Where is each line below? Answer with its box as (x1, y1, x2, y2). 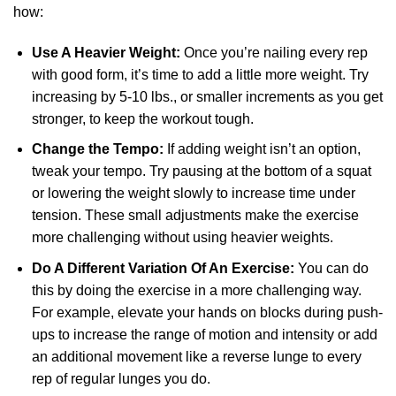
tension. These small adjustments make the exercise (31, 208, 359, 224)
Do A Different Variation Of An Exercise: (31, 260, 294, 276)
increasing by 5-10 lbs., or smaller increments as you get (31, 88, 383, 104)
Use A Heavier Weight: (31, 44, 180, 60)
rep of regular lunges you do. (31, 370, 210, 386)
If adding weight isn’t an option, (163, 141, 361, 157)
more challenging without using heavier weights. (31, 230, 333, 246)
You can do (293, 260, 369, 276)
